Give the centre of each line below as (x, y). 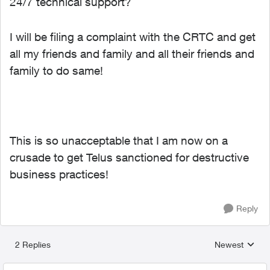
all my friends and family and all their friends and (132, 54)
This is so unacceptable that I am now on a (119, 140)
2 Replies (33, 244)
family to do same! (56, 71)
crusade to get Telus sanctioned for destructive (129, 157)
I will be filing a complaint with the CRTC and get (133, 37)
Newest (229, 244)
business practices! (59, 174)
